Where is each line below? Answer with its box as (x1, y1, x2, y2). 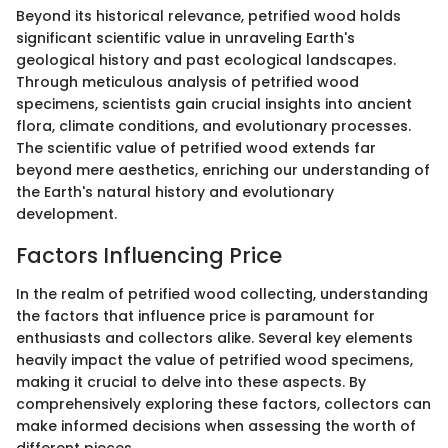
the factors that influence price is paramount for (16, 305, 375, 326)
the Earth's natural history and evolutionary (16, 182, 334, 203)
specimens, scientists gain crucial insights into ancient (16, 94, 412, 115)
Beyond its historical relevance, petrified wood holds (16, 6, 401, 27)
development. (16, 204, 117, 225)
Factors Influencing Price (16, 241, 282, 271)
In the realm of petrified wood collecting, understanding (16, 283, 428, 304)
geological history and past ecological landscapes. (16, 50, 396, 71)
